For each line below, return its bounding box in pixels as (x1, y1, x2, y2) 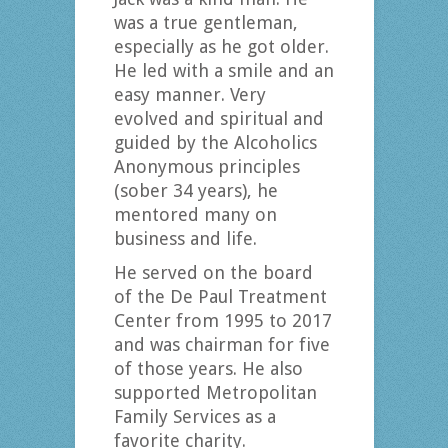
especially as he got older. (113, 36, 329, 58)
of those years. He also (113, 358, 303, 380)
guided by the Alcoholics (113, 132, 317, 154)
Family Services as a (113, 406, 276, 428)
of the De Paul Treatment (113, 286, 327, 308)
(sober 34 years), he (113, 180, 278, 202)
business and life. (113, 228, 257, 250)
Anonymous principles (113, 156, 300, 178)
